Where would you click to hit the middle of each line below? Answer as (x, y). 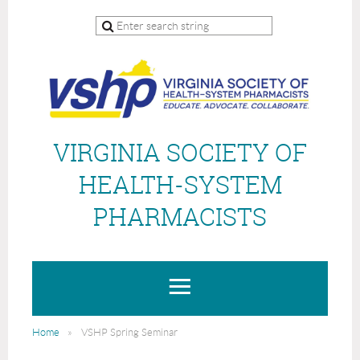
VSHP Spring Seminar (129, 332)
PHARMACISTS (180, 217)
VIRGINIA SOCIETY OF (180, 152)
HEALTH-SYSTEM (180, 184)
